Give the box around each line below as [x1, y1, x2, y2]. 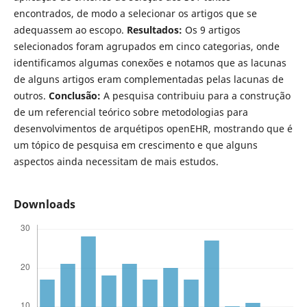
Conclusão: [48, 89, 101, 103]
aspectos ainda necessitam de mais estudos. [13, 155, 219, 169]
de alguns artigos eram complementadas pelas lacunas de [13, 73, 284, 86]
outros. [13, 89, 49, 103]
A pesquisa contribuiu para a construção [100, 89, 291, 103]
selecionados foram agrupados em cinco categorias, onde [13, 40, 280, 53]
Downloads [13, 197, 75, 212]
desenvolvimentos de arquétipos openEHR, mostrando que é [13, 122, 293, 136]
